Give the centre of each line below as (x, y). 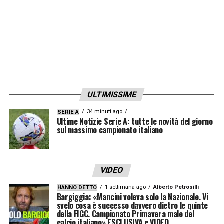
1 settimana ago (125, 187)
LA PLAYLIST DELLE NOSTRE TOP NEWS (104, 26)
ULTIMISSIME (112, 94)
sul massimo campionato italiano (110, 130)
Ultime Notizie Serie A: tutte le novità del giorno (135, 121)
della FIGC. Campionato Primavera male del (125, 214)
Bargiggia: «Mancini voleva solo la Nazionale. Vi (132, 197)
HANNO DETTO (77, 187)
